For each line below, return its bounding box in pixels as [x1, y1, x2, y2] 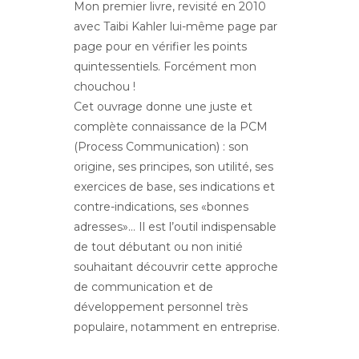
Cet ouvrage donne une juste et [73, 99, 252, 114]
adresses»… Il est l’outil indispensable [73, 220, 276, 234]
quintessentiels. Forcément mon [73, 59, 256, 74]
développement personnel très [73, 300, 248, 314]
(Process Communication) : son [73, 139, 248, 154]
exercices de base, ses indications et [73, 179, 275, 194]
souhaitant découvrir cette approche [73, 260, 278, 274]
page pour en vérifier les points [73, 39, 247, 54]
